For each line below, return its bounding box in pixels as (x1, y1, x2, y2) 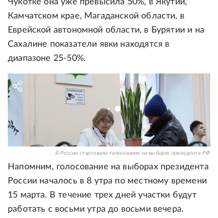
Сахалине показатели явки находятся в (8, 40, 170, 49)
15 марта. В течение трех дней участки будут (8, 191, 197, 200)
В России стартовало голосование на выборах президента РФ (54, 150, 210, 156)
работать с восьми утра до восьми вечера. (8, 205, 184, 214)
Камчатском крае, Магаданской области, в (8, 12, 185, 20)
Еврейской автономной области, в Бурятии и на (8, 26, 204, 35)
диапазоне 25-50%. (8, 54, 86, 63)
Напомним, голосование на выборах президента (8, 163, 209, 171)
